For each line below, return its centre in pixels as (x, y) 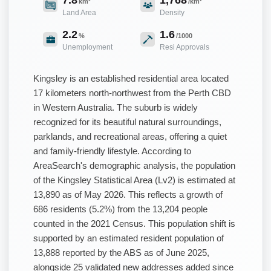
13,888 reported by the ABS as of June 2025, (121, 252)
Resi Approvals (184, 47)
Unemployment (87, 47)
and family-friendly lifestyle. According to (112, 151)
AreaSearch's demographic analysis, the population (134, 165)
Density (172, 12)
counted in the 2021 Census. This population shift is (134, 223)
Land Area (79, 12)
